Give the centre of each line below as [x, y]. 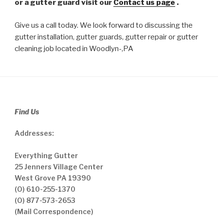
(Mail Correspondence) [54, 211]
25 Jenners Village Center [59, 166]
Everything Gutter [46, 155]
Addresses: [34, 133]
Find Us [27, 111]
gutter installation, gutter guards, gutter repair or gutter [106, 37]
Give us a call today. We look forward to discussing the [104, 25]
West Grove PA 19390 [53, 178]
